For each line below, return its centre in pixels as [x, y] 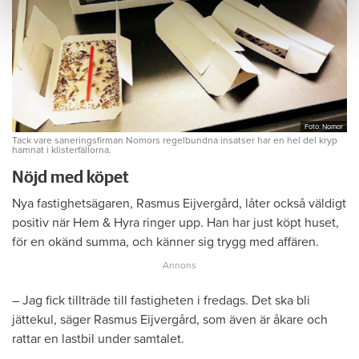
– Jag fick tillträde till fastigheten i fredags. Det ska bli [161, 300]
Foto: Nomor [324, 127]
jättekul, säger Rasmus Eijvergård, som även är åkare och [170, 319]
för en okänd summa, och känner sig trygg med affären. [165, 242]
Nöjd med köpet [71, 177]
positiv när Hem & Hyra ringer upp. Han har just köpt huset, [175, 222]
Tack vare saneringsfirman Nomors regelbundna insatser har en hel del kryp [175, 140]
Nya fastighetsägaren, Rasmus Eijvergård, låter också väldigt [179, 203]
